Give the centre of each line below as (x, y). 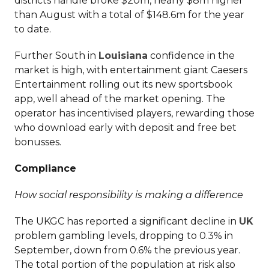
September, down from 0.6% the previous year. (127, 250)
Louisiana (123, 56)
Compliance (45, 169)
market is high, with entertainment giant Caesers (131, 70)
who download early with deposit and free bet (125, 128)
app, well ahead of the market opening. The (120, 99)
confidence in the (191, 56)
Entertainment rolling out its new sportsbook (123, 85)
